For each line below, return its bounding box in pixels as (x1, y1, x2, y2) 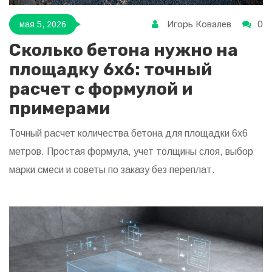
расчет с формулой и (9, 79, 192, 100)
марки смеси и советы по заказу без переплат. (9, 165, 215, 175)
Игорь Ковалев (167, 19, 231, 30)
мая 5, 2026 (19, 19, 66, 29)
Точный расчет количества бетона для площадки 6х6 (9, 128, 248, 139)
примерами (9, 98, 110, 119)
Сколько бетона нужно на (9, 40, 238, 61)
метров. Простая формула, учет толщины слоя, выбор (9, 146, 253, 157)
